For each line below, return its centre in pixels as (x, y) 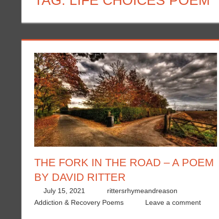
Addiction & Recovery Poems (79, 202)
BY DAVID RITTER (80, 177)
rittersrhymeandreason (142, 190)
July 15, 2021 (65, 190)
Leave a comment (173, 202)
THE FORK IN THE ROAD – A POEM (124, 162)
